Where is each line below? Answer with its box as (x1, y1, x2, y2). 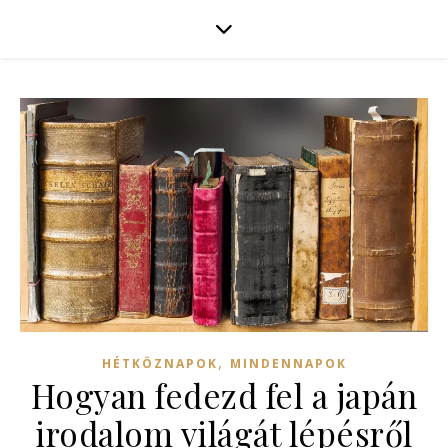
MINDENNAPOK (229, 355, 347, 373)
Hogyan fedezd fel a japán (30, 373, 418, 418)
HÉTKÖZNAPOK (101, 355, 218, 373)
